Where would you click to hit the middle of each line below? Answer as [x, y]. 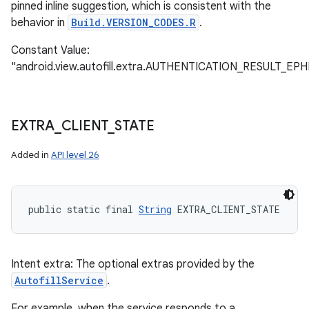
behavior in [39, 23]
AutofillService [59, 280]
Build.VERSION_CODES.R [133, 22]
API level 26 [75, 155]
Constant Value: [50, 50]
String [155, 209]
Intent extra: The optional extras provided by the [133, 264]
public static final [83, 209]
